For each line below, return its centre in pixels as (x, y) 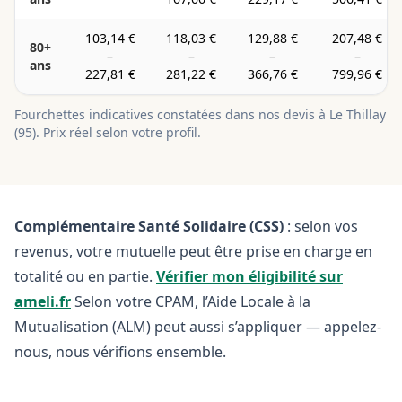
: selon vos (321, 226)
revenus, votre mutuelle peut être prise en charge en (193, 251)
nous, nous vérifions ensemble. (120, 352)
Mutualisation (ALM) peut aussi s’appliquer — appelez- (198, 327)
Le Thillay (358, 114)
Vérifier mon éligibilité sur (249, 276)
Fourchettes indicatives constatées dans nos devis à (172, 114)
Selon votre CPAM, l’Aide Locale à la (192, 301)
